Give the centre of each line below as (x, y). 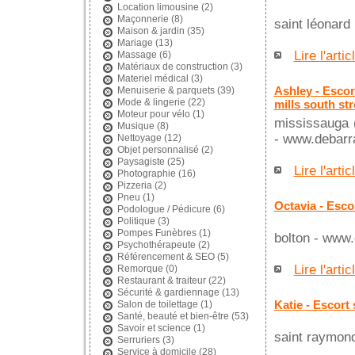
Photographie (146, 174)
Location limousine (158, 7)
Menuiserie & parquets (166, 90)
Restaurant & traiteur (161, 281)
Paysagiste (142, 162)
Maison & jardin (151, 31)
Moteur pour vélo (153, 114)
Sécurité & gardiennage (168, 292)
